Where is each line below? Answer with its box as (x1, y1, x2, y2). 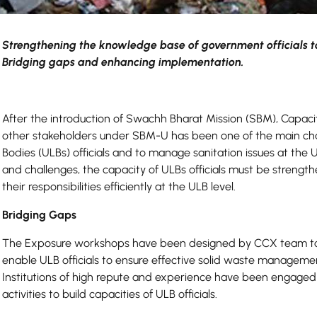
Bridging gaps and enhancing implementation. (2, 55, 245, 69)
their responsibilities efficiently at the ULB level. (2, 180, 236, 193)
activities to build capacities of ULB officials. (2, 287, 218, 301)
